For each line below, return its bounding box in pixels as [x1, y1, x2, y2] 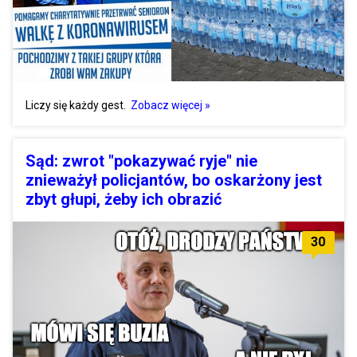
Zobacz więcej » [131, 99, 210, 112]
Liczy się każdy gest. [25, 99, 128, 112]
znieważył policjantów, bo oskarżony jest [25, 171, 322, 190]
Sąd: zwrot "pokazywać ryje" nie [25, 151, 257, 171]
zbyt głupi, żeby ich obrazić [25, 190, 222, 210]
